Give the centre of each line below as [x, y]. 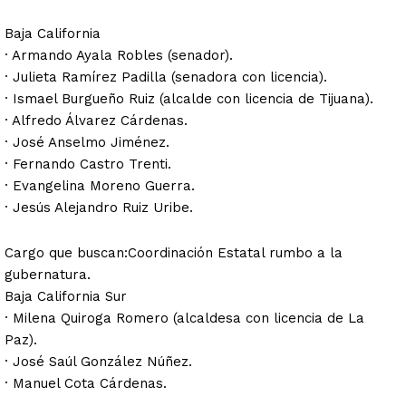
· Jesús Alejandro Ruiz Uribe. [99, 208]
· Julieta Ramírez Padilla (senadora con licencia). [166, 77]
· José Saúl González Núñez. [98, 362]
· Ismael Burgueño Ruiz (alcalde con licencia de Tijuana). [189, 99]
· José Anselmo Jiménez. [87, 143]
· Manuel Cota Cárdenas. [86, 384]
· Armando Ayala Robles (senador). [119, 56]
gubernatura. [48, 275]
